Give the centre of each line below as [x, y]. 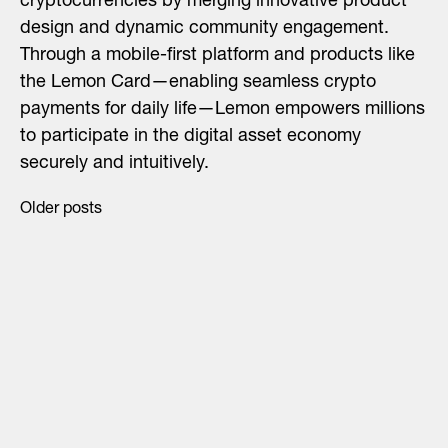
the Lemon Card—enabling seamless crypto [198, 82]
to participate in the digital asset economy [190, 136]
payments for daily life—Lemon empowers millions [222, 109]
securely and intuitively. [114, 163]
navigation [100, 281]
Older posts [61, 209]
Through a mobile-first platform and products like [217, 55]
